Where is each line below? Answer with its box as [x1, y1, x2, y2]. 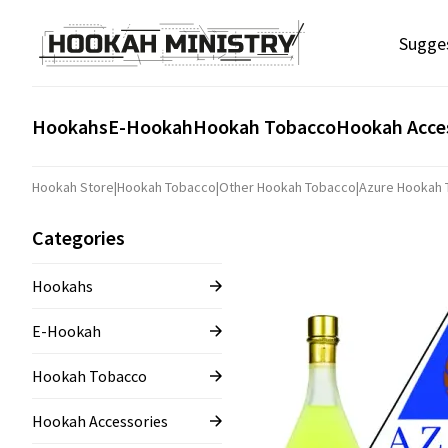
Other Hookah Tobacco [219, 178, 356, 196]
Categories [32, 225, 125, 250]
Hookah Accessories [32, 411, 168, 431]
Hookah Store [32, 178, 114, 196]
